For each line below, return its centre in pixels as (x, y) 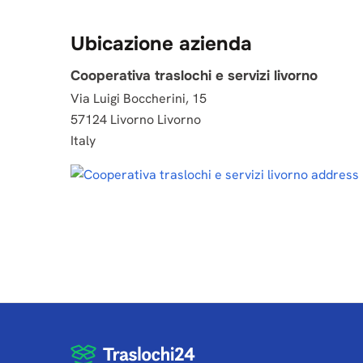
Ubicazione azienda (161, 44)
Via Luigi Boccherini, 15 (139, 98)
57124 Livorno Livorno (136, 120)
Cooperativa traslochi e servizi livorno (194, 76)
